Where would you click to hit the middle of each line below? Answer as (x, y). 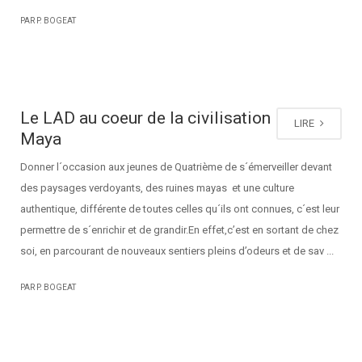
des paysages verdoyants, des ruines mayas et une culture (157, 188)
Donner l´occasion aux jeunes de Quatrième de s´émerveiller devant (176, 167)
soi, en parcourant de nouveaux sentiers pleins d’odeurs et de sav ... (177, 251)
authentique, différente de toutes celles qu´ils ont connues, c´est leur (180, 209)
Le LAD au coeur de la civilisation (145, 118)
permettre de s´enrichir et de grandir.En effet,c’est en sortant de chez (179, 230)
